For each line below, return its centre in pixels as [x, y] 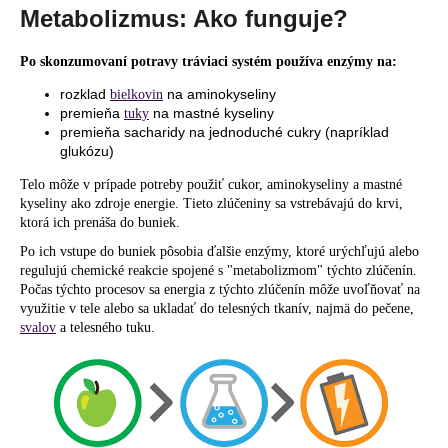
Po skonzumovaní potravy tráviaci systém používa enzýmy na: [208, 61]
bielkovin [136, 94]
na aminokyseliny [219, 93]
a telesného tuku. [105, 327]
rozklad [85, 93]
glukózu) [87, 150]
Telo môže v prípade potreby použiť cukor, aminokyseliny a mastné [211, 184]
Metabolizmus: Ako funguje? [184, 18]
